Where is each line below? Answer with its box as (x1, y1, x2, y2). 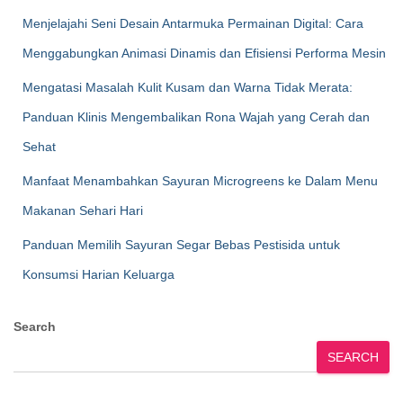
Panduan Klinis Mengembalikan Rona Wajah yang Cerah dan (22, 110, 370, 124)
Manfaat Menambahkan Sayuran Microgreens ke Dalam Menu (22, 174, 378, 188)
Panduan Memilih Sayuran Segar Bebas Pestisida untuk (22, 237, 340, 252)
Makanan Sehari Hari (22, 203, 143, 218)
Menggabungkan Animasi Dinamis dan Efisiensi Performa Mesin (22, 46, 386, 60)
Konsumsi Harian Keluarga (22, 267, 175, 282)
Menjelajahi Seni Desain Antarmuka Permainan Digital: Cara (22, 16, 363, 31)
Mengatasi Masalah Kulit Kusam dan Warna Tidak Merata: (22, 80, 353, 94)
